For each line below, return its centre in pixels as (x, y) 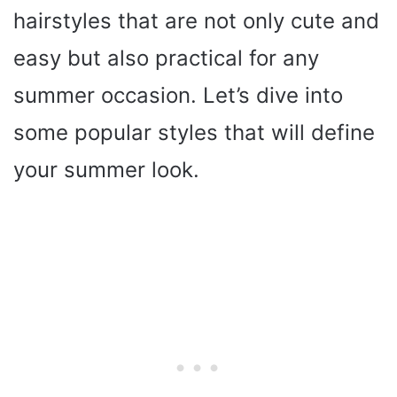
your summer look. (106, 170)
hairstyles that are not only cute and (196, 21)
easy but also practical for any (166, 58)
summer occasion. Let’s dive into (178, 95)
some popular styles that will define (194, 132)
